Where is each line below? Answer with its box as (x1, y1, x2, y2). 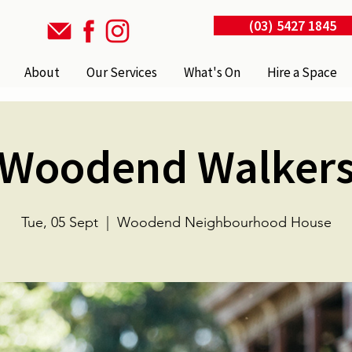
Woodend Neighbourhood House (116, 214, 332, 231)
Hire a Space (267, 64, 338, 81)
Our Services (86, 64, 158, 81)
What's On (184, 64, 241, 81)
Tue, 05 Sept (20, 214, 98, 231)
